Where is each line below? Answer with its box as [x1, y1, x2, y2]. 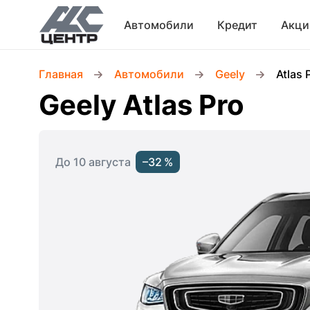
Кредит [217, 17, 257, 32]
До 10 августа [55, 155, 131, 169]
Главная [39, 67, 83, 81]
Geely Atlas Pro [39, 88, 244, 122]
